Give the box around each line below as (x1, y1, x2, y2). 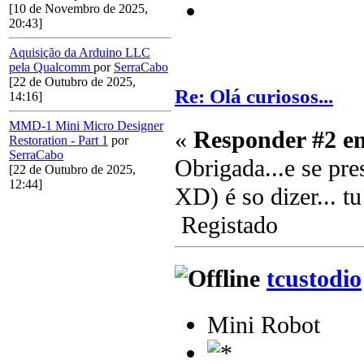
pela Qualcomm (9, 60, 93, 75)
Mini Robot (207, 310, 320, 339)
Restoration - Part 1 (9, 133, 108, 148)
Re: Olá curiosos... (175, 84, 333, 107)
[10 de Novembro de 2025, (9, 2, 148, 16)
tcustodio (266, 265, 362, 293)
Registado (175, 211, 278, 240)
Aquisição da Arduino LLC (9, 45, 150, 60)
